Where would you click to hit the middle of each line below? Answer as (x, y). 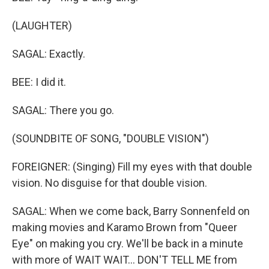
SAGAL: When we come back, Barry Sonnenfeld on (131, 211)
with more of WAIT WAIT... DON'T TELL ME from (125, 260)
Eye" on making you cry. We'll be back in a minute (128, 243)
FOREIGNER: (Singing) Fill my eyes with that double (132, 167)
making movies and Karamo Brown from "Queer (125, 227)
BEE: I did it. (39, 82)
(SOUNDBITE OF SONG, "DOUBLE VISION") (110, 138)
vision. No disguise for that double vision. (110, 183)
